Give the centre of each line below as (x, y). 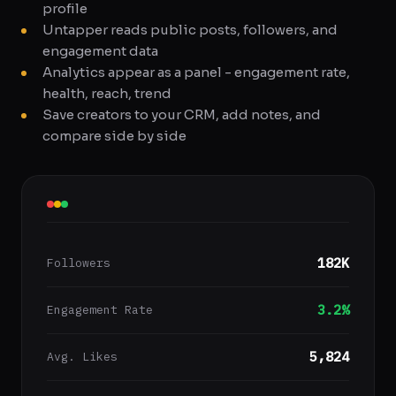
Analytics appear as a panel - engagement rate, (196, 72)
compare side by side (114, 136)
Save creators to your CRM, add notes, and (182, 114)
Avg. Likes (82, 357)
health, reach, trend (107, 93)
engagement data (100, 51)
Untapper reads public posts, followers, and (190, 30)
